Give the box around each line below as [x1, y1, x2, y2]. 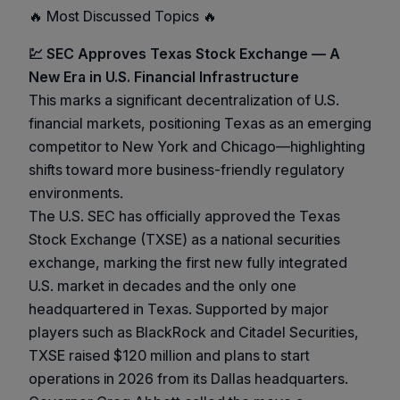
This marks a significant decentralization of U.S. [29, 90, 339, 109]
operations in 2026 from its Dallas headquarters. [29, 369, 348, 387]
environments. [29, 183, 123, 202]
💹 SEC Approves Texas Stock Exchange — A [29, 44, 340, 62]
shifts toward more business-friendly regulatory [29, 160, 345, 179]
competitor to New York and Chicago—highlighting [29, 137, 365, 155]
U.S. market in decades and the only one [29, 276, 296, 295]
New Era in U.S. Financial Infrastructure [29, 67, 299, 86]
